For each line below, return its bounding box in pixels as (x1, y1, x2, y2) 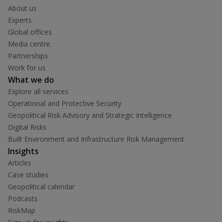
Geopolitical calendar (8, 181, 75, 191)
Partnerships (8, 51, 48, 60)
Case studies (8, 169, 49, 179)
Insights (8, 145, 39, 157)
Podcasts (8, 193, 38, 203)
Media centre (8, 39, 50, 49)
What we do (8, 74, 54, 85)
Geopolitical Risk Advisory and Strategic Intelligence (8, 110, 172, 120)
